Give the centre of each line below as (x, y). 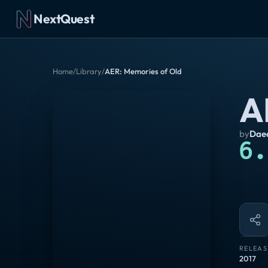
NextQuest (64, 19)
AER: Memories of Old (143, 71)
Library (89, 71)
